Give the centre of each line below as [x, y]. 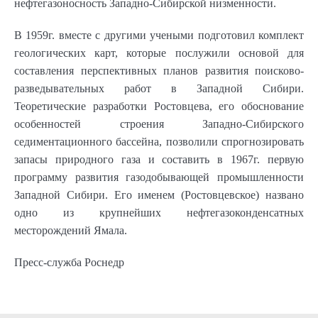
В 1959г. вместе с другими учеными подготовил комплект [159, 35]
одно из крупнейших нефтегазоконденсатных [159, 212]
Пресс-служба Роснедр [69, 262]
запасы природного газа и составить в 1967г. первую [159, 159]
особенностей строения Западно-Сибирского [159, 124]
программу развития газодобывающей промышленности [159, 177]
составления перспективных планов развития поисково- [159, 70]
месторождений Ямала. [71, 230]
